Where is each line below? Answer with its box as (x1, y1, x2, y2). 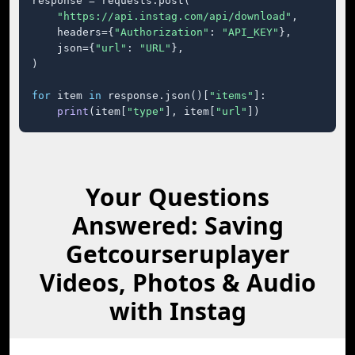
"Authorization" (114, 26, 209, 38)
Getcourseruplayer (65, 238, 290, 270)
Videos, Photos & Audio (39, 266, 316, 299)
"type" (127, 105, 165, 117)
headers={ (32, 26, 114, 38)
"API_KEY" (222, 26, 279, 38)
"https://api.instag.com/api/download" (57, 10, 292, 22)
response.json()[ (101, 90, 209, 101)
